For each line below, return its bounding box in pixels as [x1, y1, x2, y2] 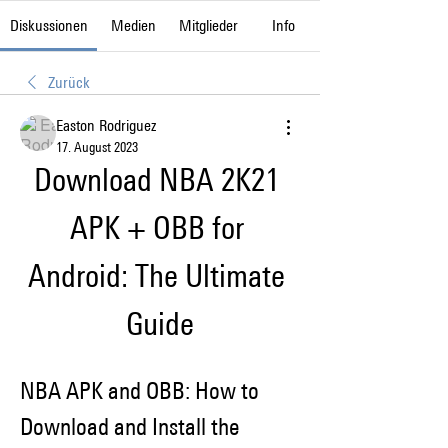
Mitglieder [179, 16, 239, 35]
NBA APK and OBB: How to [20, 376, 259, 404]
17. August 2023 [56, 138, 138, 155]
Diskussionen [9, 16, 88, 35]
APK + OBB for [69, 209, 244, 246]
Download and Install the [20, 412, 239, 440]
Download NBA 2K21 [34, 161, 279, 198]
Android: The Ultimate [28, 257, 285, 294]
